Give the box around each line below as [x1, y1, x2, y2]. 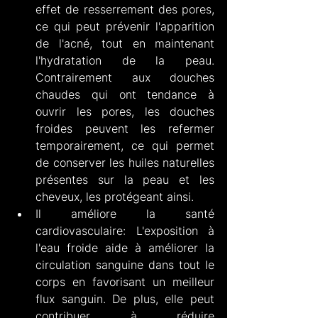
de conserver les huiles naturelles [35, 155, 214, 170]
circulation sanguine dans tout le [35, 257, 214, 272]
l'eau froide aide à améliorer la [35, 240, 214, 255]
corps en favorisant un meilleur [35, 274, 214, 289]
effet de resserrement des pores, [35, 1, 214, 16]
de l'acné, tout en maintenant [35, 35, 214, 50]
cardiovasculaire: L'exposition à [35, 223, 214, 238]
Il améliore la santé [35, 206, 214, 221]
